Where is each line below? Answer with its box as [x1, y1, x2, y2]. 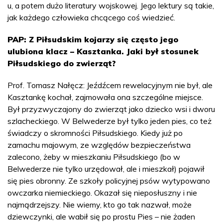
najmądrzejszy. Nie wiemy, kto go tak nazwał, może [7, 199, 192, 210]
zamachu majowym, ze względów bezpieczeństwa [7, 139, 191, 150]
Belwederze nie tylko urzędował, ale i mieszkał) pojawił [7, 163, 205, 174]
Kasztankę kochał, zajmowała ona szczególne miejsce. [7, 92, 203, 102]
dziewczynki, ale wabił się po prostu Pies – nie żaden [7, 211, 195, 222]
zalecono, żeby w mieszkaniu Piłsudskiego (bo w [7, 151, 180, 162]
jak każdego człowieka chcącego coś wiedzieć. [7, 12, 175, 22]
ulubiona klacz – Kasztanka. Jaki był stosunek [7, 46, 199, 56]
